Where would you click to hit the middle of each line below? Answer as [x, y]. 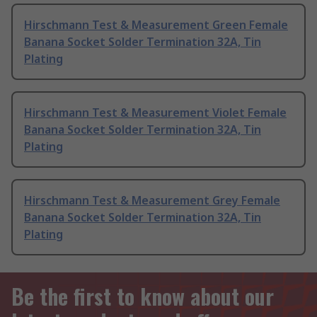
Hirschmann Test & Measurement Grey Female [152, 201]
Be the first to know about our [143, 296]
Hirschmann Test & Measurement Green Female [156, 25]
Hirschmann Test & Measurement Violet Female [155, 113]
